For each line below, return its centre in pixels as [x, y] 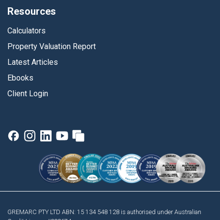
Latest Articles [33, 62]
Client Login [28, 94]
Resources [32, 12]
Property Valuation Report [52, 47]
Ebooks [20, 78]
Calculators [27, 31]
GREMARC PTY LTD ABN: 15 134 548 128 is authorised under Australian [104, 212]
